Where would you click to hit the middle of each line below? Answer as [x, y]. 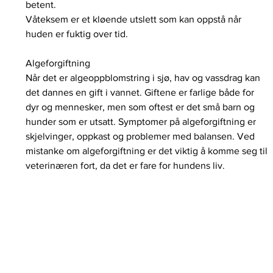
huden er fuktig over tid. [77, 34]
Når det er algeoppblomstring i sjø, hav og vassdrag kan [144, 78]
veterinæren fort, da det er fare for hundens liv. [126, 165]
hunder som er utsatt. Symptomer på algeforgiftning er [142, 122]
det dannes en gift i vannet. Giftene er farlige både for [141, 92]
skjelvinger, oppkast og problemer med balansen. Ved [142, 136]
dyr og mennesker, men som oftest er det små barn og [142, 107]
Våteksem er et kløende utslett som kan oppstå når [135, 19]
